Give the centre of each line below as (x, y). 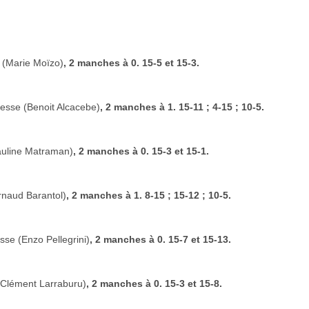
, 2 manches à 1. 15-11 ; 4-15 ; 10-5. (182, 107)
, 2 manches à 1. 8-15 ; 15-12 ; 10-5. (149, 195)
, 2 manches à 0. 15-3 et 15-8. (154, 283)
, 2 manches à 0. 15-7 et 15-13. (160, 239)
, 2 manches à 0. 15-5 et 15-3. (131, 63)
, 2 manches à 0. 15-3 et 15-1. (141, 151)
